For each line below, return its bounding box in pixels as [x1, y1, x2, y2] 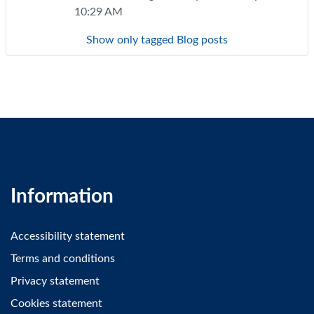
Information [11, 186, 114, 206]
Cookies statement [11, 297, 102, 309]
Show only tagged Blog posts [86, 34, 228, 46]
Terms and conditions [11, 252, 115, 264]
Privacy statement [11, 275, 100, 287]
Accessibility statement [11, 230, 125, 242]
